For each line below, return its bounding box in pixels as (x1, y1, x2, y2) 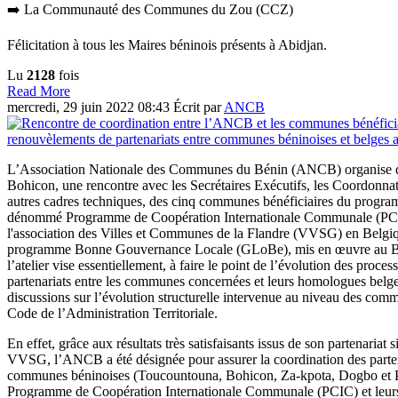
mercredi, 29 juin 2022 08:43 (7, 99, 173, 115)
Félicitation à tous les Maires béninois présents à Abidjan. (7, 36, 327, 52)
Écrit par (173, 99, 224, 115)
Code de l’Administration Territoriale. (7, 305, 221, 321)
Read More (7, 83, 70, 99)
